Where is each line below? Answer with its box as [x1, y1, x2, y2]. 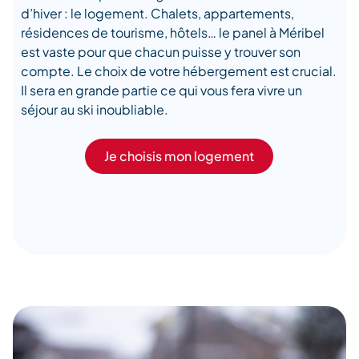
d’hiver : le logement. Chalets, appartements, [21, 4, 294, 22]
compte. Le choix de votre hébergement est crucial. [21, 62, 337, 79]
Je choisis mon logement [104, 147, 255, 164]
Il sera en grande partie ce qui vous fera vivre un [21, 81, 302, 99]
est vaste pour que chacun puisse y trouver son [21, 42, 301, 60]
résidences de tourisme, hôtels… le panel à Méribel [21, 23, 325, 41]
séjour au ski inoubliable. [21, 100, 168, 118]
